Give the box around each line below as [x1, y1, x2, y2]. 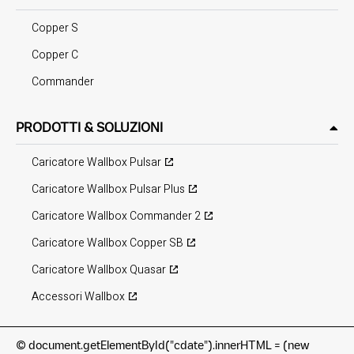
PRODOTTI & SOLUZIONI [16, 121, 163, 134]
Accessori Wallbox [32, 288, 125, 305]
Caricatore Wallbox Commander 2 [32, 208, 201, 224]
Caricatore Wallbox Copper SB [32, 235, 183, 251]
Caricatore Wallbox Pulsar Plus [32, 181, 185, 198]
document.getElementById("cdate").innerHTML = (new [28, 339, 310, 350]
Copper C [32, 47, 78, 63]
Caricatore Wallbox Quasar [32, 262, 166, 278]
